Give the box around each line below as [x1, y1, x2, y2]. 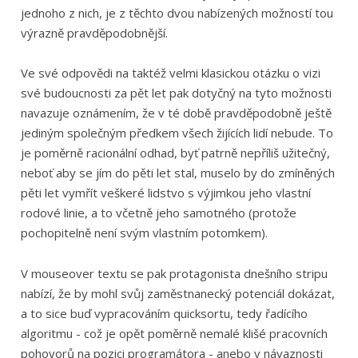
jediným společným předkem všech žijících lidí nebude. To [20, 125, 333, 141]
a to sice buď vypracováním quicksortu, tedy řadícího [20, 305, 308, 322]
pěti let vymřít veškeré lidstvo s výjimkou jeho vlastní [20, 185, 311, 201]
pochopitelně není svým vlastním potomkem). [20, 225, 268, 241]
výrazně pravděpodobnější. [20, 24, 168, 41]
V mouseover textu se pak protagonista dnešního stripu [20, 265, 328, 282]
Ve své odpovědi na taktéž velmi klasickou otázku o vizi [20, 65, 320, 82]
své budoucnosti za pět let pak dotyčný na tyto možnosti [20, 85, 332, 101]
